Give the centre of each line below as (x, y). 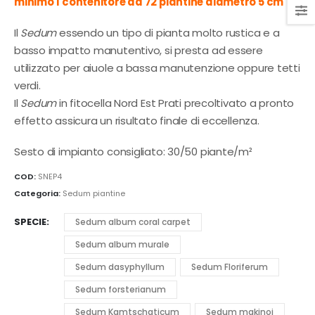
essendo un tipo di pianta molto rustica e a (168, 33)
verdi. (27, 86)
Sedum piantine (94, 193)
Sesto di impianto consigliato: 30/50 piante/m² (133, 151)
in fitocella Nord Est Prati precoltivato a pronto (175, 103)
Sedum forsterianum (121, 290)
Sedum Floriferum (230, 267)
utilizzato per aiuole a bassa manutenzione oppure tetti (157, 68)
